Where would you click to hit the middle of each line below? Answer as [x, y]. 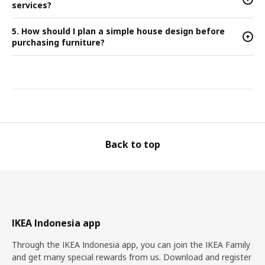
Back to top [132, 144]
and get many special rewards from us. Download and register [132, 257]
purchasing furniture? [58, 42]
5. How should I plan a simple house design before [118, 31]
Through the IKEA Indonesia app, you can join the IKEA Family [131, 245]
